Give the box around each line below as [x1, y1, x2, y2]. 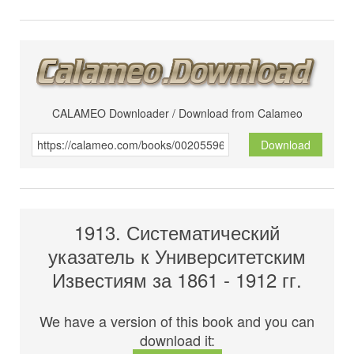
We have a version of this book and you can [40, 311, 314, 332]
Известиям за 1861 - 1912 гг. [52, 265, 302, 294]
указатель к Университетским [48, 242, 306, 270]
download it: [139, 330, 215, 351]
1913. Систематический [74, 218, 280, 247]
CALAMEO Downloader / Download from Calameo [51, 105, 303, 122]
